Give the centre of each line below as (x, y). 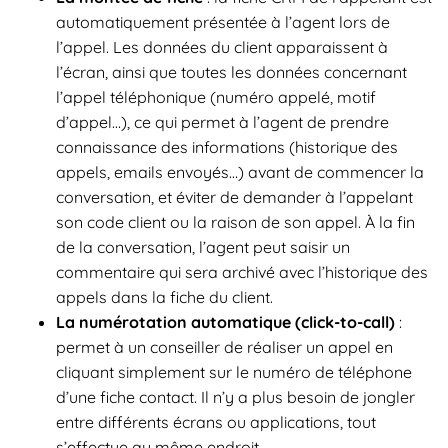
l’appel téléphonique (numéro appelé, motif (216, 96)
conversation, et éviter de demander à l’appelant (234, 196)
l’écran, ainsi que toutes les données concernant (231, 71)
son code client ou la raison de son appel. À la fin (235, 221)
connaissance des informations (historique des (227, 146)
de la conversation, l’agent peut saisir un (203, 246)
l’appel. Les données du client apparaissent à (222, 46)
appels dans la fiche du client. (164, 296)
